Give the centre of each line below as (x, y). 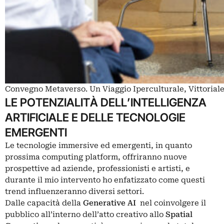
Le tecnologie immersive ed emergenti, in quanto (98, 145)
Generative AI (111, 203)
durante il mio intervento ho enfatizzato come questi (105, 180)
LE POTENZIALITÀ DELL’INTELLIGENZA (106, 102)
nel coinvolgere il (173, 203)
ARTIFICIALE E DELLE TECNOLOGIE (95, 117)
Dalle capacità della (44, 203)
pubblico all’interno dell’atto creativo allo (85, 214)
